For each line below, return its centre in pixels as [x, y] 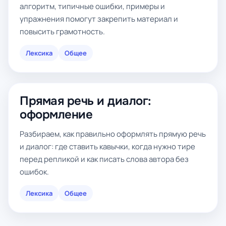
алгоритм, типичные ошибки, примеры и [92, 6]
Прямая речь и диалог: [86, 101]
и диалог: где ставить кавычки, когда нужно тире [107, 147]
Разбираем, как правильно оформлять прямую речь [113, 134]
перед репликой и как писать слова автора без [104, 159]
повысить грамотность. [62, 32]
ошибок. [34, 172]
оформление [56, 115]
